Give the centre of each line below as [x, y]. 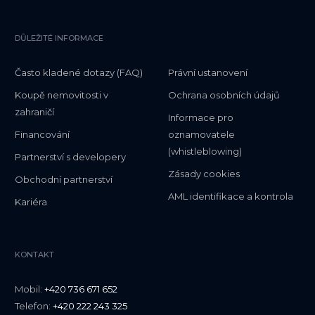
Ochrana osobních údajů [224, 95]
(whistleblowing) [205, 152]
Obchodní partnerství [64, 180]
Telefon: [34, 306]
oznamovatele [201, 135]
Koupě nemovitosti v [62, 95]
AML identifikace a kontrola [231, 197]
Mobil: [30, 289]
